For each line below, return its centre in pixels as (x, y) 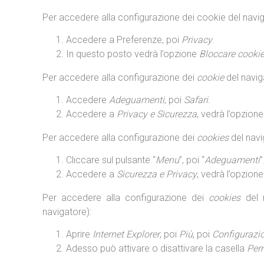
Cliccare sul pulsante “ (111, 160)
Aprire (79, 234)
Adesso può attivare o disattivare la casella (156, 248)
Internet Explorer (126, 234)
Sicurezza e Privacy (157, 174)
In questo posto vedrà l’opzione (133, 54)
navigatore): (67, 212)
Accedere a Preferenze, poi (124, 40)
